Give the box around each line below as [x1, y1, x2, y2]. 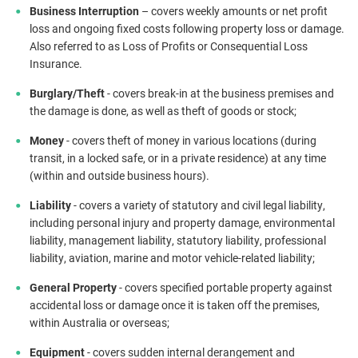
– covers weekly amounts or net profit [139, 3, 328, 18]
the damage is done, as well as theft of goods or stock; [30, 103, 296, 118]
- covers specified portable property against [119, 280, 332, 295]
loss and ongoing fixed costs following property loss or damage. [30, 21, 344, 36]
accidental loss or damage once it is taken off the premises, [30, 297, 320, 312]
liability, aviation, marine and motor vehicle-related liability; [30, 250, 315, 265]
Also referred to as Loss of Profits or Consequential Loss [30, 38, 308, 54]
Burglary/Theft [30, 86, 105, 101]
